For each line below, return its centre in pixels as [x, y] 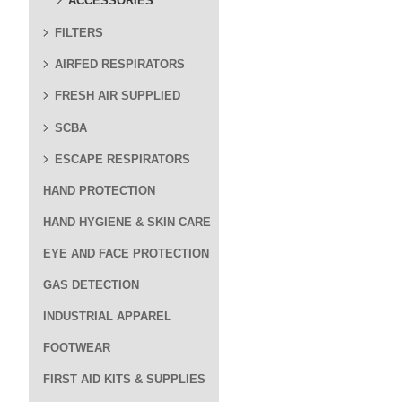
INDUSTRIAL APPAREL [107, 316]
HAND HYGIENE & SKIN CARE [127, 222]
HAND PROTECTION [99, 191]
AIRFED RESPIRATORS [120, 64]
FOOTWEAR [77, 348]
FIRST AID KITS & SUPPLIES [124, 379]
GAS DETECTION [91, 285]
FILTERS [79, 33]
